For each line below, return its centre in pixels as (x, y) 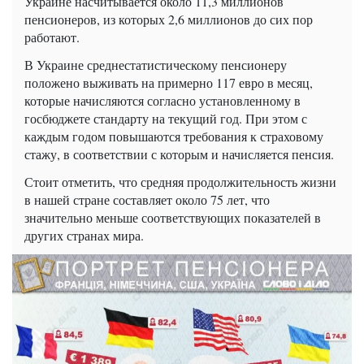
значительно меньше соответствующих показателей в (173, 217)
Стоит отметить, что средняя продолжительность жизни (180, 181)
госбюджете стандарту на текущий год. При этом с (166, 118)
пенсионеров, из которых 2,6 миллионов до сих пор (169, 19)
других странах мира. (84, 235)
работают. (52, 37)
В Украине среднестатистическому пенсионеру (156, 64)
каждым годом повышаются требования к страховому (174, 136)
